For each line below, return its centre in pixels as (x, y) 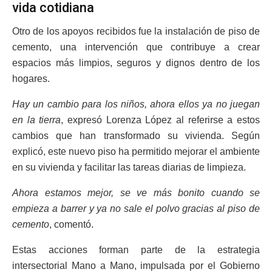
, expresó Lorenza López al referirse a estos (161, 120)
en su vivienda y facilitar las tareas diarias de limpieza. (129, 167)
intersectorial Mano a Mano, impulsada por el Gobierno (136, 265)
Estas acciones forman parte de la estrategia (136, 250)
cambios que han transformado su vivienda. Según (136, 135)
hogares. (31, 78)
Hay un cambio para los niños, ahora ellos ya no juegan (136, 104)
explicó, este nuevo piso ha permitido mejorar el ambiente (136, 151)
